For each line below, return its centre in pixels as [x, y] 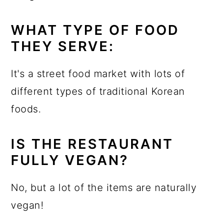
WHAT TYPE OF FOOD [95, 30]
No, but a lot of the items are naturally [104, 188]
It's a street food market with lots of [98, 74]
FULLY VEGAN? [70, 160]
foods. [26, 109]
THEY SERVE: [63, 46]
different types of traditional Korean [98, 92]
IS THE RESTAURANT [92, 144]
